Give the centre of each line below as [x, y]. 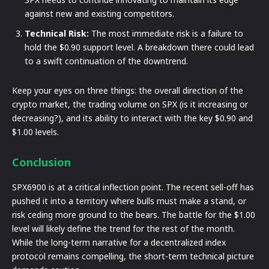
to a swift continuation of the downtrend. [106, 61]
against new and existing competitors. [99, 13]
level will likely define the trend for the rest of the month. [123, 228]
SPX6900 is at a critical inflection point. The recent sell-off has [133, 187]
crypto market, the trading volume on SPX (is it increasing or [130, 104]
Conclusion [41, 162]
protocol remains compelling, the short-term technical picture [133, 256]
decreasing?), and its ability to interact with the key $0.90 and [132, 118]
